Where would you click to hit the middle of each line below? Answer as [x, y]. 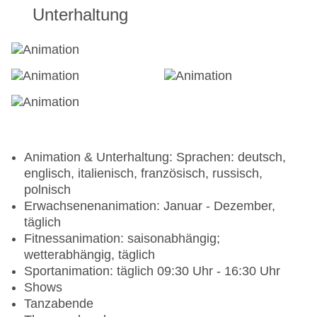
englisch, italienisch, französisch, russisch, [143, 174]
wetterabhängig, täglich [90, 255]
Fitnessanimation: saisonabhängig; [122, 239]
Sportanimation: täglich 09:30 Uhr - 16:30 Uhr [152, 271]
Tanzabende [59, 304]
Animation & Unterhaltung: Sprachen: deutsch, [155, 157]
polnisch [47, 190]
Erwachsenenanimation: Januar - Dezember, [150, 206]
